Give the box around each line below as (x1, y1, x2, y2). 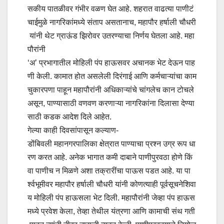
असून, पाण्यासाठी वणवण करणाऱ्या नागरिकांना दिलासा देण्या (27, 99, 194, 108)
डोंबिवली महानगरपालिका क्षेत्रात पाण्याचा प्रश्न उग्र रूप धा (27, 139, 195, 148)
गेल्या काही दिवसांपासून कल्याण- (27, 126, 118, 135)
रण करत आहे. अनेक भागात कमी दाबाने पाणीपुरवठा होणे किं (27, 153, 192, 162)
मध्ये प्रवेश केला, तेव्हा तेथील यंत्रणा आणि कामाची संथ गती (27, 207, 195, 216)
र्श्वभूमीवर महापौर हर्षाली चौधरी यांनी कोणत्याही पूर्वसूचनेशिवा (27, 180, 196, 189)
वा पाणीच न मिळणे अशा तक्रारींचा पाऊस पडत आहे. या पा (27, 166, 190, 175)
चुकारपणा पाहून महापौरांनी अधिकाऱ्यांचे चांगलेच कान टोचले (27, 85, 196, 94)
